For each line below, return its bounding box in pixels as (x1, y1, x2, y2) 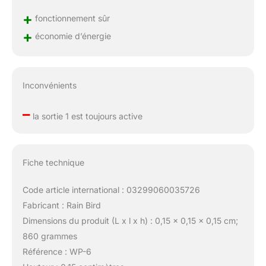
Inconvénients (22, 80, 77, 90)
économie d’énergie (32, 30, 111, 41)
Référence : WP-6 (22, 246, 91, 256)
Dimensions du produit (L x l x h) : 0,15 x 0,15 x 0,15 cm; (22, 215, 238, 226)
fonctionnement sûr (32, 12, 110, 23)
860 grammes (22, 230, 77, 241)
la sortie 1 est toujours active (30, 110, 142, 121)
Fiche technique (22, 157, 84, 167)
